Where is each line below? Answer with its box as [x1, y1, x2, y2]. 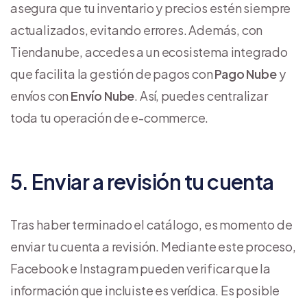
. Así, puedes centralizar [134, 87, 268, 103]
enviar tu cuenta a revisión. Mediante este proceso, [10, 238, 296, 254]
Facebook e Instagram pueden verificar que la [10, 260, 271, 276]
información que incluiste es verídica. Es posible [10, 282, 280, 298]
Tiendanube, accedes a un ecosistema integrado [10, 43, 288, 60]
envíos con [10, 87, 71, 103]
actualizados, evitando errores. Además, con [10, 21, 263, 38]
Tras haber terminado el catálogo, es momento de [10, 216, 293, 232]
